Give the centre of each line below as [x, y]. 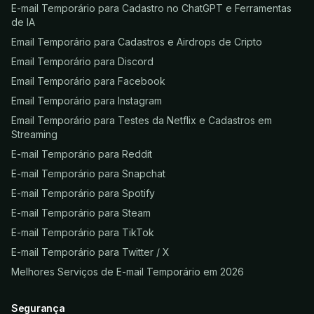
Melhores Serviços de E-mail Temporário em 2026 [128, 272]
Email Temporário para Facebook [88, 81]
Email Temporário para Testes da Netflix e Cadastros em [142, 121]
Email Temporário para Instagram [87, 101]
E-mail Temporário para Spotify [83, 193]
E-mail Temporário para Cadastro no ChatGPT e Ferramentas [151, 8]
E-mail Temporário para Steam [81, 213]
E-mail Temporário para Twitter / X [90, 252]
